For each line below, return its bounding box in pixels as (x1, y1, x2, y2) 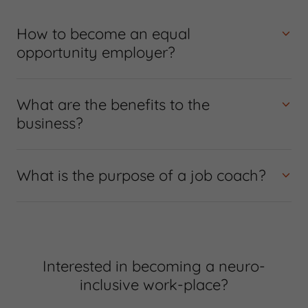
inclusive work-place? (80, 275, 228, 295)
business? (16, 113, 83, 133)
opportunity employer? (16, 43, 175, 63)
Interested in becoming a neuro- (43, 256, 265, 276)
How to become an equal (16, 24, 190, 44)
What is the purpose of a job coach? (16, 166, 266, 186)
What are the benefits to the (16, 95, 210, 115)
